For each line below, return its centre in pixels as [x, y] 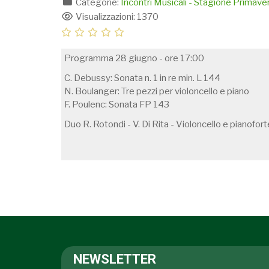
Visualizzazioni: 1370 [116, 17]
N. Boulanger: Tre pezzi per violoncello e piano [157, 91]
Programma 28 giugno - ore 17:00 [134, 58]
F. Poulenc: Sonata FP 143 [117, 104]
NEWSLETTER [115, 259]
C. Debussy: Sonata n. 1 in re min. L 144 [142, 78]
